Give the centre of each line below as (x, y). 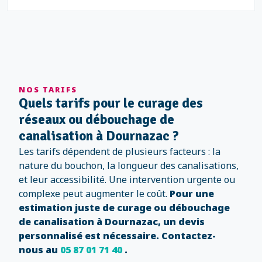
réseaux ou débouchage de (96, 120)
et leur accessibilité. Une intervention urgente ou (127, 180)
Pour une (192, 194)
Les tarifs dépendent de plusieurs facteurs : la (120, 151)
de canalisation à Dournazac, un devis (112, 222)
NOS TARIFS (48, 89)
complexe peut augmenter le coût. (94, 194)
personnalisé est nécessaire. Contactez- (117, 236)
